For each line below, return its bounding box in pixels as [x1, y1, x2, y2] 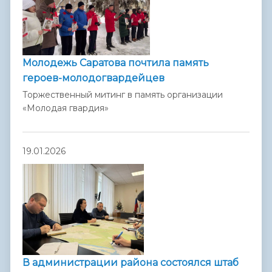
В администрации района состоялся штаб [22, 257, 239, 269]
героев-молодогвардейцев [22, 72, 165, 84]
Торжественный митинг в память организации [22, 89, 223, 101]
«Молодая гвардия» [22, 103, 109, 114]
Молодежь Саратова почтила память [22, 56, 209, 69]
